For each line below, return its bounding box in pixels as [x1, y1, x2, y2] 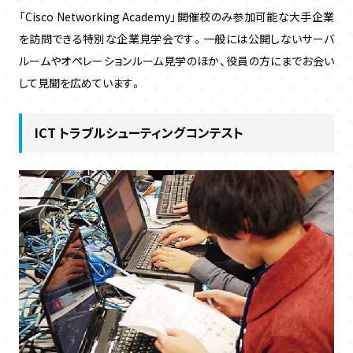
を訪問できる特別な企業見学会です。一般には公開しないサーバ [18, 30, 335, 46]
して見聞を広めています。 [18, 74, 142, 91]
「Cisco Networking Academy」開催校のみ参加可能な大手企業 [18, 8, 335, 24]
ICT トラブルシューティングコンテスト [34, 122, 243, 142]
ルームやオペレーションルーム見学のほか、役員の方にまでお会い [18, 52, 335, 69]
